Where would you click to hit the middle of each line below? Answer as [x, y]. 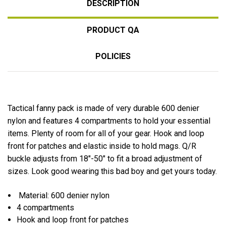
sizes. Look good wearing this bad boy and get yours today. [112, 171]
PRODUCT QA [113, 30]
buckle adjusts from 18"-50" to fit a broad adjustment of [105, 158]
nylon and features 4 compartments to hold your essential [109, 121]
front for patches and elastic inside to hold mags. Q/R [102, 146]
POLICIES [113, 56]
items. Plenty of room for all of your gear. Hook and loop [106, 133]
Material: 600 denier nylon [63, 195]
